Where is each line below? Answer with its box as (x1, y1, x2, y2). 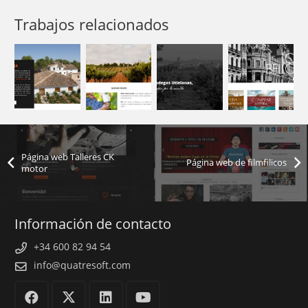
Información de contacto (14, 214, 171, 233)
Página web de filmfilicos (186, 157, 287, 169)
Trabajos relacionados (14, 14, 169, 36)
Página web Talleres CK (21, 151, 115, 163)
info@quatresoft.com (34, 258, 131, 272)
